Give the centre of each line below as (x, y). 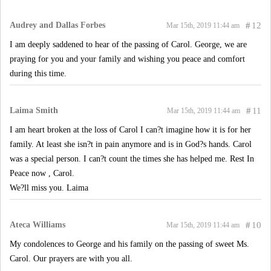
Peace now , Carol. (42, 173)
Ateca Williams (38, 225)
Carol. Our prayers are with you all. (71, 259)
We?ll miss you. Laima (49, 188)
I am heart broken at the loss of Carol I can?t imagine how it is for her (130, 130)
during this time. (38, 73)
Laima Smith (34, 110)
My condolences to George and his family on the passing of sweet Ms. (129, 244)
